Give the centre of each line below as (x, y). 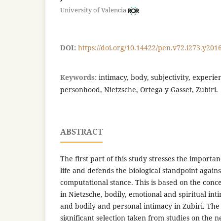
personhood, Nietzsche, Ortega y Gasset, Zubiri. (139, 90)
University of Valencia (93, 10)
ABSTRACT (81, 132)
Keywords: (79, 77)
